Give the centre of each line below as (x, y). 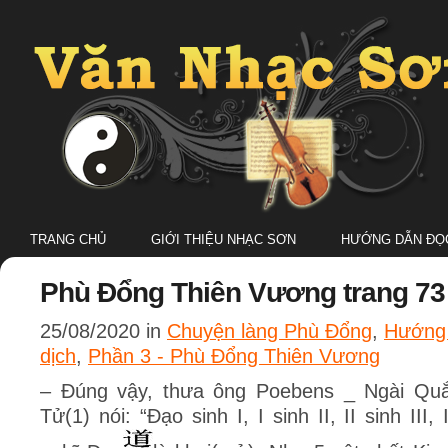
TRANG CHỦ (68, 239)
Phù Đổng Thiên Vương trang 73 (242, 292)
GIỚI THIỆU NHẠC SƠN (223, 239)
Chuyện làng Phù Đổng (269, 331)
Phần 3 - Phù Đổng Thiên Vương (234, 356)
